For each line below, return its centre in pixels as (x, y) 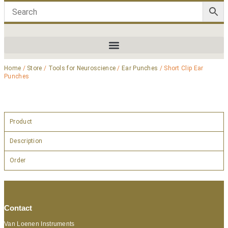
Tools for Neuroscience (82, 68)
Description (26, 141)
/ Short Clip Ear (181, 68)
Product (21, 122)
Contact (18, 208)
